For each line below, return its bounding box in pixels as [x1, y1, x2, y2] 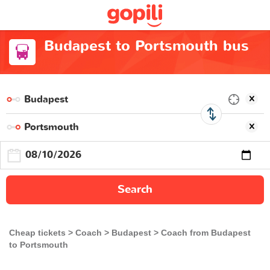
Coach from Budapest [161, 227, 251, 237]
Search [118, 181, 152, 197]
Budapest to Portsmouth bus [43, 36, 249, 56]
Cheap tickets [9, 227, 66, 237]
